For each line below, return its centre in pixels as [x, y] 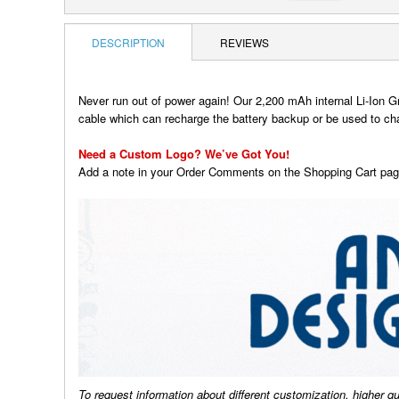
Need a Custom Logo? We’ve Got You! [184, 154]
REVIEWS [244, 42]
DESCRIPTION [128, 42]
